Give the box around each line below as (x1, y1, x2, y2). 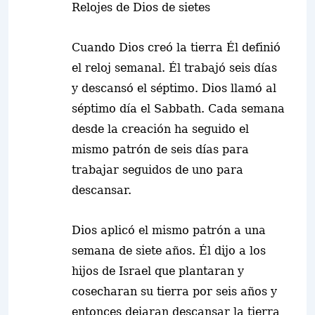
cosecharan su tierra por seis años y (72, 285, 277, 298)
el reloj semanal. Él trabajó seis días (72, 61, 277, 75)
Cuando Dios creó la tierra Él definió (72, 41, 281, 54)
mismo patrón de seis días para (72, 143, 249, 156)
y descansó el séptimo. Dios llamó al (72, 82, 276, 95)
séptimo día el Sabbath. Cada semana (72, 102, 285, 115)
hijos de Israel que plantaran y (72, 264, 244, 278)
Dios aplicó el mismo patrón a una (72, 224, 266, 237)
